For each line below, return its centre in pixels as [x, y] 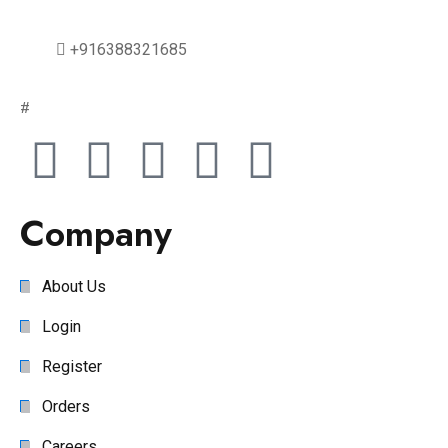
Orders [66, 406]
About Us [74, 286]
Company [96, 233]
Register [72, 366]
